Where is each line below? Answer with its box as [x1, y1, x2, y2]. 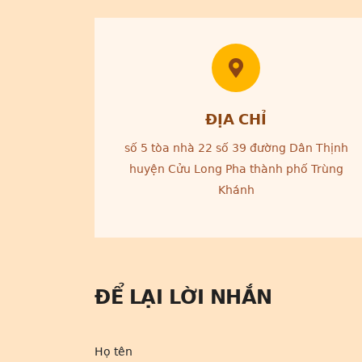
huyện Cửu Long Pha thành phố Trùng [128, 162, 343, 175]
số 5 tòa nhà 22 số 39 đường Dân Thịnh [124, 141, 348, 154]
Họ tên [95, 345, 133, 358]
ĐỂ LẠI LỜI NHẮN [95, 286, 272, 309]
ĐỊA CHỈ [205, 111, 267, 128]
